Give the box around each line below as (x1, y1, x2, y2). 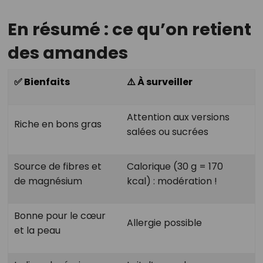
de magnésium (14, 174, 82, 188)
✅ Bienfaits (14, 75, 70, 89)
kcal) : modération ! (126, 174, 217, 188)
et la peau (14, 224, 60, 238)
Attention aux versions (126, 110, 230, 124)
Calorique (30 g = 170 (126, 160, 223, 174)
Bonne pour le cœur (14, 209, 106, 223)
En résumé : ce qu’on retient (7, 18, 251, 42)
